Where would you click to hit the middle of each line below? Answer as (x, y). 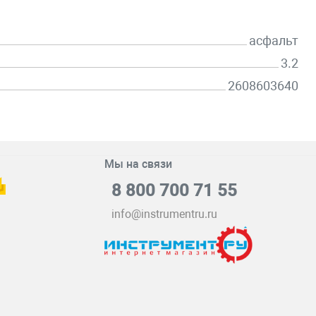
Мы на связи (138, 164)
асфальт (274, 40)
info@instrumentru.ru (164, 214)
